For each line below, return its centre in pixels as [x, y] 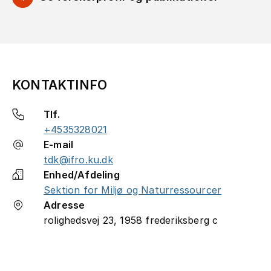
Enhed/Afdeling [82, 175]
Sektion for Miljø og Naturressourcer [133, 190]
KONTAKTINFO [60, 85]
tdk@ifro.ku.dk [78, 159]
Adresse [64, 205]
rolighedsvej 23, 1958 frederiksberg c [131, 220]
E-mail [59, 144]
